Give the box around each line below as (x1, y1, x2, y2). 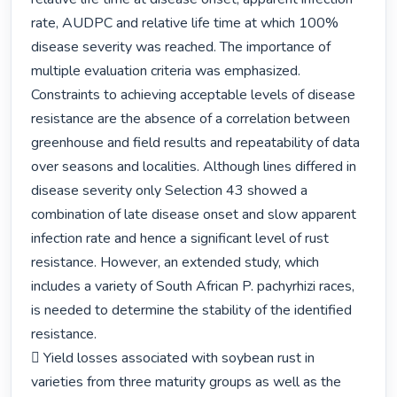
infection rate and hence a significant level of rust (31, 229, 330, 249)
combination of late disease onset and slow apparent (31, 205, 357, 225)
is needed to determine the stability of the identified (31, 300, 353, 321)
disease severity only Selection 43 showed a (31, 181, 308, 201)
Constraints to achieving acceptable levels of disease (31, 85, 356, 105)
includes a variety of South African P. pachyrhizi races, (31, 276, 355, 297)
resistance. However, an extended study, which (31, 253, 320, 273)
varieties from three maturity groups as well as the (31, 372, 342, 393)
